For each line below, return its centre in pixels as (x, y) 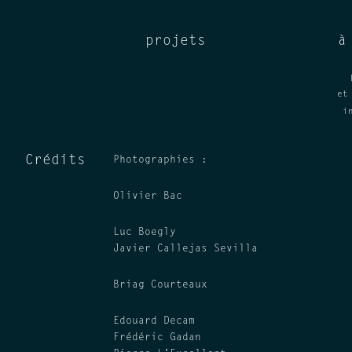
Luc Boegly (145, 232)
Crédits (55, 161)
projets (176, 41)
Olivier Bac (148, 196)
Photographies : (160, 160)
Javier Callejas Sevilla (185, 249)
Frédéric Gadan (157, 337)
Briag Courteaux (160, 285)
